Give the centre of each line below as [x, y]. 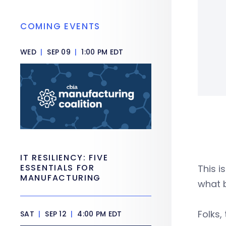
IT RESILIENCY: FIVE [64, 157]
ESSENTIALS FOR [58, 167]
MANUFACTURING [61, 178]
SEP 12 [56, 214]
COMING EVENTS [61, 26]
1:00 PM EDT [101, 52]
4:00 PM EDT [99, 214]
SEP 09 [59, 52]
